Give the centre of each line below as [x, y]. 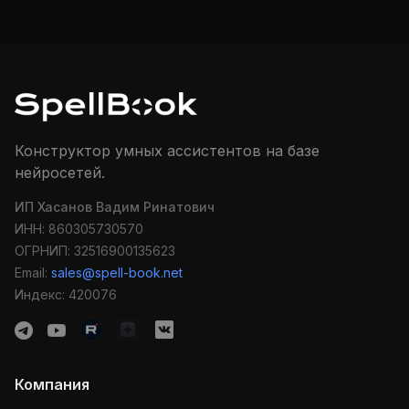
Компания [52, 384]
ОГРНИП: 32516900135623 [95, 250]
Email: [33, 272]
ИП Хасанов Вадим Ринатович [115, 206]
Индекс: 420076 [66, 294]
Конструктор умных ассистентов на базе [167, 150]
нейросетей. [60, 172]
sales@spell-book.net [117, 272]
